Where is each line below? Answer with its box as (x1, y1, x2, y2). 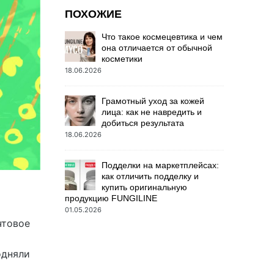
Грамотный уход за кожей (102, 96, 204, 106)
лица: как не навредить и (102, 107, 202, 117)
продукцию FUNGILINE (65, 193, 157, 203)
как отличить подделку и (102, 171, 199, 181)
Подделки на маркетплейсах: (102, 160, 219, 170)
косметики (102, 54, 143, 64)
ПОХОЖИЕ (65, 8, 122, 20)
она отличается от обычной (102, 43, 212, 53)
